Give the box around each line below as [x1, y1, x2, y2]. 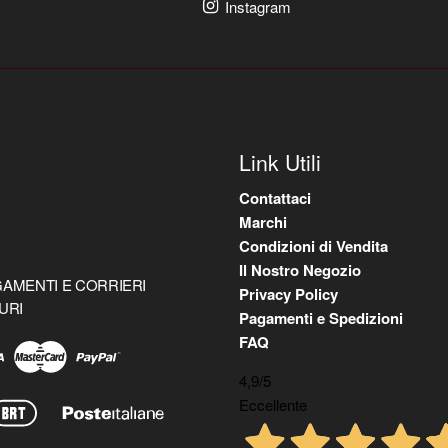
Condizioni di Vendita [239, 235, 388, 257]
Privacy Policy [239, 283, 338, 305]
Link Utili [239, 146, 321, 177]
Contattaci [239, 187, 311, 209]
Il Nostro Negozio [239, 259, 361, 281]
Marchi [239, 211, 287, 233]
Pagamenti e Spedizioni [239, 307, 403, 329]
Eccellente [239, 394, 307, 415]
